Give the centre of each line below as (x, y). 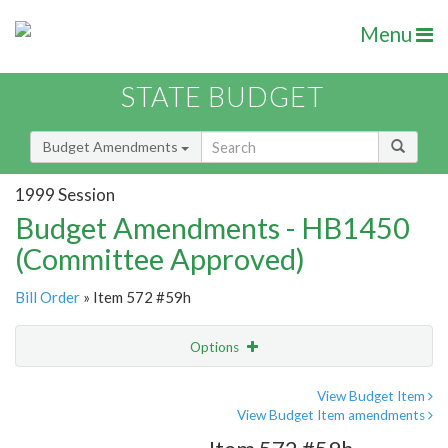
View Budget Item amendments (332, 415)
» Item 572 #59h (135, 297)
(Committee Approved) (160, 259)
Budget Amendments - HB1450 (212, 228)
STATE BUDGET (222, 97)
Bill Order (47, 297)
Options (216, 347)
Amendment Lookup (83, 430)
